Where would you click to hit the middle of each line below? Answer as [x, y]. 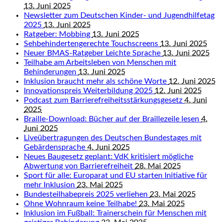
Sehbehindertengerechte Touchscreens [92, 44]
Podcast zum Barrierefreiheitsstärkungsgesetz [104, 100]
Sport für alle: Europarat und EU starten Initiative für [115, 175]
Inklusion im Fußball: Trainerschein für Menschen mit [115, 213]
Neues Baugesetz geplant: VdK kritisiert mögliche [109, 157]
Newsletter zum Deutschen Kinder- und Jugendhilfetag [119, 15]
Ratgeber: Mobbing [58, 34]
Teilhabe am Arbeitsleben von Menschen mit [100, 62]
